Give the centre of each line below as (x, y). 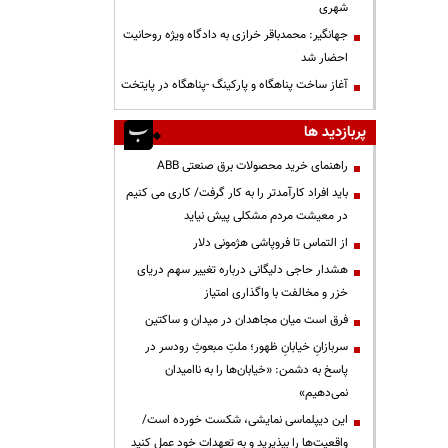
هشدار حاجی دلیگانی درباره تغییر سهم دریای (242, 270)
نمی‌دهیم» (323, 393)
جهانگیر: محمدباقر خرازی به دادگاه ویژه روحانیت (235, 35)
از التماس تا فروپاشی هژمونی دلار (270, 243)
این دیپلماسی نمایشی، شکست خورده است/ (245, 420)
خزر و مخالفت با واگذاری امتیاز (276, 293)
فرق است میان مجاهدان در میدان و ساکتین (245, 320)
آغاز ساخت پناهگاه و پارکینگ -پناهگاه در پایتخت (234, 85)
